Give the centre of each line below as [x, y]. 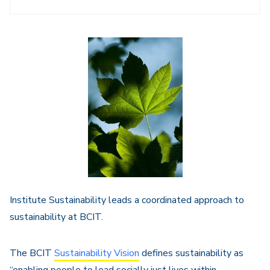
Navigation [46, 29]
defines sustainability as [191, 253]
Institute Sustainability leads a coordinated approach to [127, 200]
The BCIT [32, 253]
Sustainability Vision [97, 253]
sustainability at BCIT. [56, 217]
